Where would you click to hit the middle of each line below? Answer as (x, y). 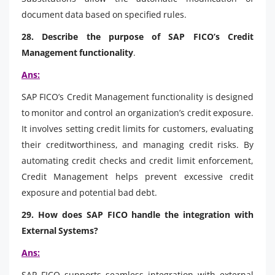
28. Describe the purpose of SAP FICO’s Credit (137, 36)
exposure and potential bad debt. (89, 192)
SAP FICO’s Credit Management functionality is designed (137, 96)
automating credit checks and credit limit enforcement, (137, 160)
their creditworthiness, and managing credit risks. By (137, 144)
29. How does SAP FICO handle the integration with (137, 214)
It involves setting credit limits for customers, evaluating (137, 128)
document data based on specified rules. (104, 14)
